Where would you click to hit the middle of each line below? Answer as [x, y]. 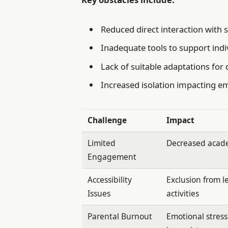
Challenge [107, 120]
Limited [102, 143]
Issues [99, 194]
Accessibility [110, 180]
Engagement [112, 157]
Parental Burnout [120, 217]
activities [183, 194]
